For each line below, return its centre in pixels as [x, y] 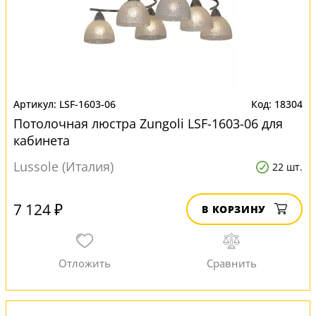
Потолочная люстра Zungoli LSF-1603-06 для [148, 123]
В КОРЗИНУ [234, 209]
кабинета [42, 140]
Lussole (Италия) [63, 166]
